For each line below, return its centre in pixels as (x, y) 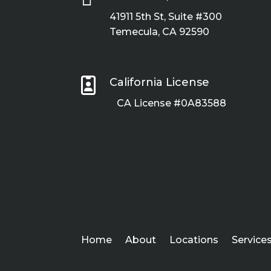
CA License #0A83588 (169, 103)
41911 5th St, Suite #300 (166, 17)
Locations (194, 240)
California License (160, 82)
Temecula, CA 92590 (160, 32)
